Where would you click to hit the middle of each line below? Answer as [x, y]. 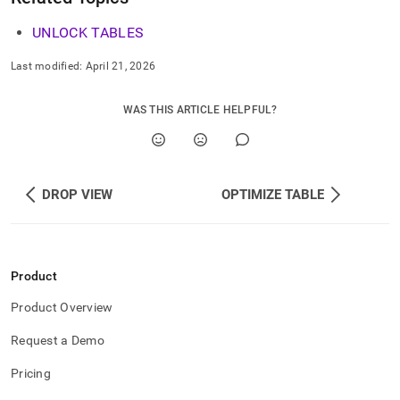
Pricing [31, 373]
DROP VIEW [77, 195]
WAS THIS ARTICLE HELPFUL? [200, 110]
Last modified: [47, 66]
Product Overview [62, 307]
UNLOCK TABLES [88, 33]
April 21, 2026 [120, 66]
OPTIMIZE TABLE [273, 195]
